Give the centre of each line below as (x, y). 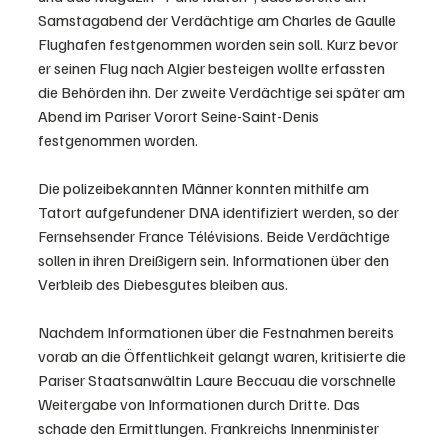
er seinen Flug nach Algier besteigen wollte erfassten (213, 68)
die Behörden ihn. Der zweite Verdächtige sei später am (223, 92)
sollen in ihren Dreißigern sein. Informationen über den (215, 260)
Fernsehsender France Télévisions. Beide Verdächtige (215, 236)
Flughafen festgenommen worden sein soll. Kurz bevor (219, 44)
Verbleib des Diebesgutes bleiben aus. (164, 284)
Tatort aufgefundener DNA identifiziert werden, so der (220, 212)
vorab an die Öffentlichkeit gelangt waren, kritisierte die (223, 356)
